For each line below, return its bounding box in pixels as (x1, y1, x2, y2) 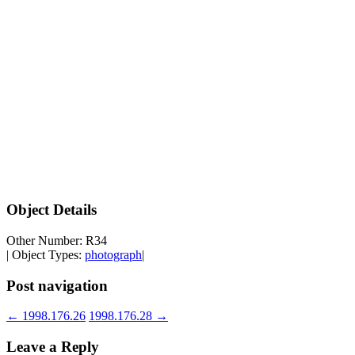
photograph (85, 248, 142, 262)
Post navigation (6, 277, 108, 294)
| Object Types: (6, 248, 85, 262)
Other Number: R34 (6, 234, 107, 248)
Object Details (6, 201, 97, 219)
